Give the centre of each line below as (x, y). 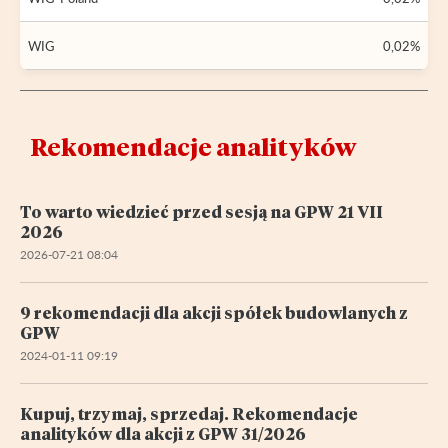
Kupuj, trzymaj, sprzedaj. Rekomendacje (189, 413)
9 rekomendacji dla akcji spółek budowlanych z (214, 312)
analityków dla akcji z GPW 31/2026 (163, 433)
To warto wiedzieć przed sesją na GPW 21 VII (201, 211)
